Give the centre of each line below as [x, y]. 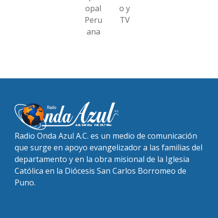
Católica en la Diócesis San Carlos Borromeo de [100, 171]
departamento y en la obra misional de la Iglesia [102, 159]
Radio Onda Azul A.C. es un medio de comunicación [106, 136]
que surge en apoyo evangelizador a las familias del [109, 147]
